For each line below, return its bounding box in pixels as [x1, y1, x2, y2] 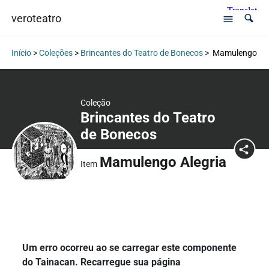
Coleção [80, 98, 110, 108]
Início [11, 48, 31, 58]
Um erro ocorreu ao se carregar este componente [22, 242, 237, 254]
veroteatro [11, 12, 61, 25]
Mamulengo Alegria [99, 154, 226, 171]
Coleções [38, 48, 73, 58]
